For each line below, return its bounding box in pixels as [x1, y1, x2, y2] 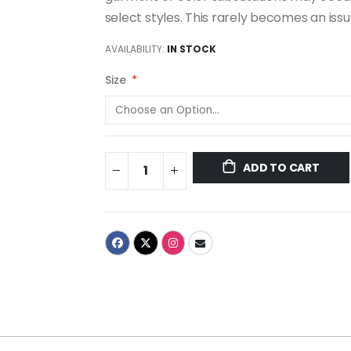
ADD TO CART [243, 160, 320, 176]
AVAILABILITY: [104, 42, 165, 56]
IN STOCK [166, 42, 216, 56]
